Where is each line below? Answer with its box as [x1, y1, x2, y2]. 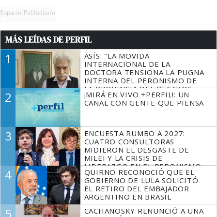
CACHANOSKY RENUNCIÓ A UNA [84, 206, 204, 216]
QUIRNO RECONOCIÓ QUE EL [84, 167, 195, 177]
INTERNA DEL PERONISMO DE [84, 76, 197, 86]
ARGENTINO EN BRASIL [84, 192, 171, 202]
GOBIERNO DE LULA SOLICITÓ [84, 175, 199, 186]
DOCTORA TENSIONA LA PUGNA [84, 67, 204, 77]
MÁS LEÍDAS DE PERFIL [5, 34, 92, 46]
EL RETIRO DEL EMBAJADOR [84, 184, 189, 194]
